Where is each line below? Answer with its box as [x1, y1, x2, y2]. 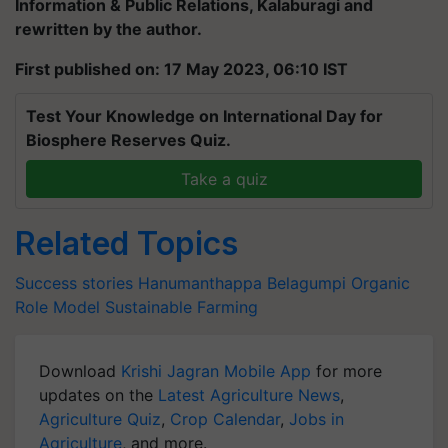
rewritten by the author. [15, 19, 202, 39]
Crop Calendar [170, 409, 280, 429]
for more [311, 361, 382, 381]
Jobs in [289, 409, 344, 429]
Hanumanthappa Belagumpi [138, 273, 346, 293]
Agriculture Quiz [39, 409, 161, 429]
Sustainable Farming [105, 297, 258, 317]
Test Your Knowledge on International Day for [26, 106, 383, 126]
